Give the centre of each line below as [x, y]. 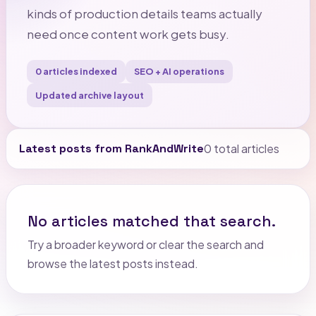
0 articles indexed [76, 72]
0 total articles [242, 148]
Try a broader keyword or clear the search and [145, 244]
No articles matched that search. [151, 221]
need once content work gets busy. [128, 34]
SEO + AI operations [179, 72]
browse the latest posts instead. [113, 263]
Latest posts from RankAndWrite [112, 148]
